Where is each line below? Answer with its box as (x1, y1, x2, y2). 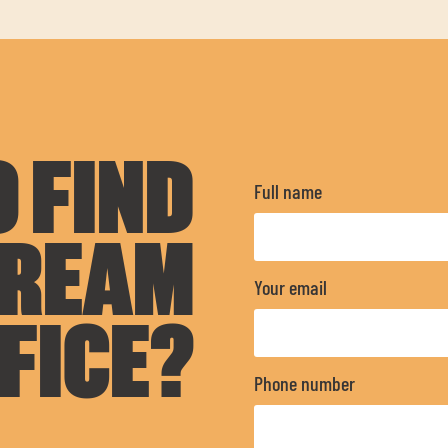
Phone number (254, 370, 355, 395)
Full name (254, 178, 322, 203)
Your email (254, 274, 327, 299)
